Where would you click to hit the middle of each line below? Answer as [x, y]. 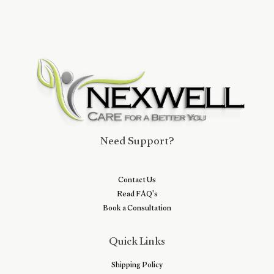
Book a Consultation [137, 209]
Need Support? [137, 143]
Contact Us [137, 181]
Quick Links [137, 243]
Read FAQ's [137, 195]
